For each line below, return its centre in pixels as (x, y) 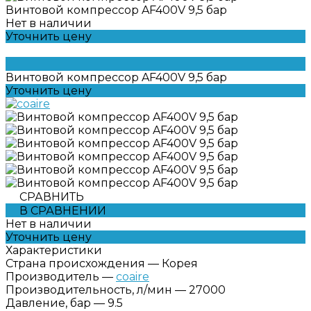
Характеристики (54, 250)
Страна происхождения (75, 263)
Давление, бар (48, 303)
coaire (133, 276)
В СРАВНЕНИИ (63, 210)
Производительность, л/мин (89, 289)
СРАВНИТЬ (52, 196)
